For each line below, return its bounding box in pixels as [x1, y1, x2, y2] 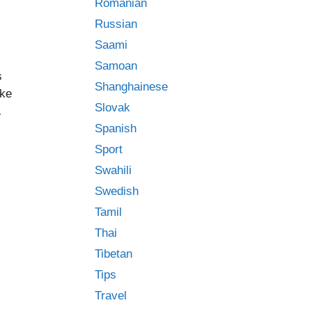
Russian [95, 17, 137, 31]
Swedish [95, 185, 139, 198]
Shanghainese [95, 80, 168, 93]
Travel [95, 289, 127, 302]
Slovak [95, 101, 130, 114]
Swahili [95, 164, 132, 177]
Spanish [95, 122, 136, 135]
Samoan [95, 59, 137, 72]
